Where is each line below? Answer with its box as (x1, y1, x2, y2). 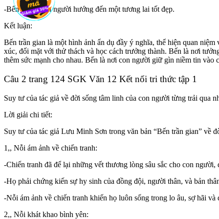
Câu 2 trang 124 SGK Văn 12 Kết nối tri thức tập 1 (4, 73, 197, 84)
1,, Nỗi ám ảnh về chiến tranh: (4, 143, 97, 152)
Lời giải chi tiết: (4, 110, 52, 119)
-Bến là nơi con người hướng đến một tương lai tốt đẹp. (4, 5, 175, 14)
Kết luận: (4, 22, 32, 30)
